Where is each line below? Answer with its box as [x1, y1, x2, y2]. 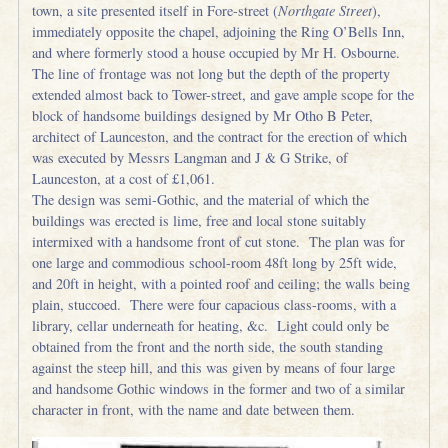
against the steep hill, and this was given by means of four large [32, 357, 396, 377]
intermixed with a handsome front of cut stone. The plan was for [32, 231, 406, 251]
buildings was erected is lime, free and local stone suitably [32, 210, 367, 230]
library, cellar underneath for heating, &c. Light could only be [32, 315, 390, 335]
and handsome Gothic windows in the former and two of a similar [32, 378, 406, 398]
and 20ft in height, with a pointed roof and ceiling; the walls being [32, 273, 411, 293]
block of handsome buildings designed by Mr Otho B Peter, [32, 105, 374, 125]
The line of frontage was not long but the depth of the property [32, 63, 391, 83]
